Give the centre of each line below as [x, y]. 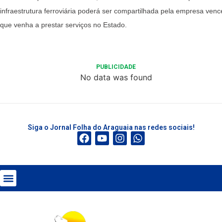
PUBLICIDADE [116, 67]
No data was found [116, 78]
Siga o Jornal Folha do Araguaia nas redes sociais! [111, 128]
